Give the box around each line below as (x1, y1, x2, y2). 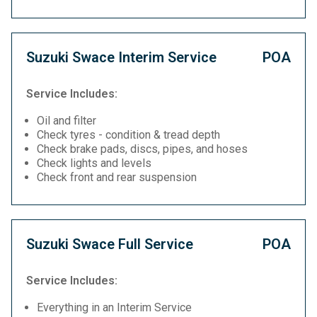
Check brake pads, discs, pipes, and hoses (37, 142, 248, 156)
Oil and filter (37, 114, 96, 127)
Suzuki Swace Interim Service (26, 49, 217, 66)
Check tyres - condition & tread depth (37, 128, 220, 142)
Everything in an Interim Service (37, 301, 192, 314)
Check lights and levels (37, 156, 151, 170)
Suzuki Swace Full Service (26, 236, 193, 253)
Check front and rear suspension (37, 171, 197, 184)
